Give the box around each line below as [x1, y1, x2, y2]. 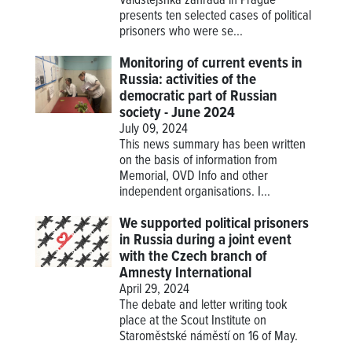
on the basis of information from [119, 152, 278, 170]
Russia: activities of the [119, 71, 257, 90]
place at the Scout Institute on [119, 313, 267, 331]
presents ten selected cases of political [119, 8, 312, 26]
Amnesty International [119, 264, 252, 284]
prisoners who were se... [119, 24, 244, 42]
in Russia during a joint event [119, 231, 292, 251]
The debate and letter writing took [119, 297, 288, 315]
